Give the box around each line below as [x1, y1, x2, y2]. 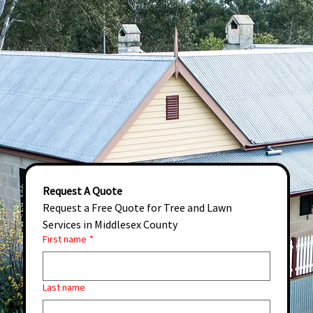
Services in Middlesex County [42, 217, 177, 231]
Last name [42, 280, 85, 293]
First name [42, 232, 87, 245]
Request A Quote [42, 183, 122, 198]
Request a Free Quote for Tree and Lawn [42, 200, 232, 214]
